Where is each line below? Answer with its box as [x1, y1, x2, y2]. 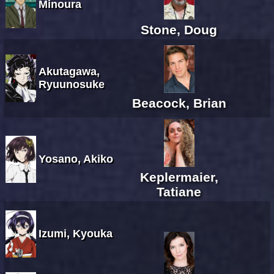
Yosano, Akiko [39, 152, 113, 165]
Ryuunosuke [39, 78, 105, 91]
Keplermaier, [139, 169, 218, 184]
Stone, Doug [141, 22, 217, 37]
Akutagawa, [39, 65, 100, 78]
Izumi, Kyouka [39, 227, 113, 240]
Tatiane [157, 184, 201, 199]
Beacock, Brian [131, 95, 226, 110]
